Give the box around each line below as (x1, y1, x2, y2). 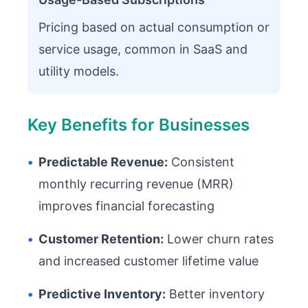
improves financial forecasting (38, 199, 214, 213)
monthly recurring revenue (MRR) (38, 177, 234, 191)
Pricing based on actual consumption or (38, 20, 269, 34)
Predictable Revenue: (38, 155, 168, 169)
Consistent (168, 155, 234, 169)
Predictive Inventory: (38, 287, 166, 301)
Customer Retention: (38, 232, 164, 246)
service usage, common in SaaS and (38, 42, 247, 56)
